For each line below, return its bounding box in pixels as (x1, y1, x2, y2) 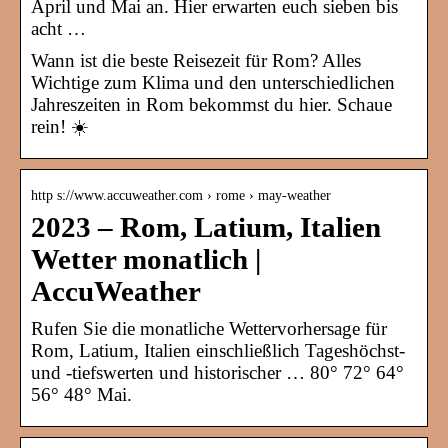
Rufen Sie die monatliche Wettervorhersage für (31, 318, 387, 340)
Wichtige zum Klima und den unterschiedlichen (31, 72, 395, 94)
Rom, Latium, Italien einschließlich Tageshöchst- (31, 340, 405, 362)
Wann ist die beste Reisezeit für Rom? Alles (31, 50, 361, 72)
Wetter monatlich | (31, 244, 261, 276)
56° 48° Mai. (31, 384, 132, 406)
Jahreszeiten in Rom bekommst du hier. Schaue (31, 94, 392, 116)
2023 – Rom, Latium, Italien (31, 212, 381, 244)
